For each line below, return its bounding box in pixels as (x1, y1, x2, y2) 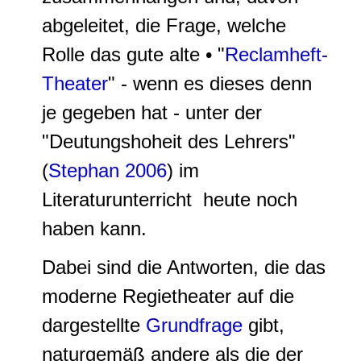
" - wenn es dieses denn (108, 73, 312, 94)
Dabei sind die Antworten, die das (42, 256, 326, 278)
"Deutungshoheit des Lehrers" (42, 131, 301, 152)
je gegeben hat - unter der (42, 102, 262, 123)
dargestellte (42, 314, 146, 336)
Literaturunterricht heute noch (42, 189, 297, 210)
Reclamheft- (225, 44, 328, 65)
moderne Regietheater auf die (42, 285, 294, 307)
